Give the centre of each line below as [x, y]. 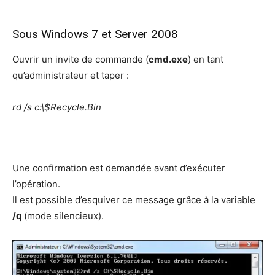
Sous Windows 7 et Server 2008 [95, 34]
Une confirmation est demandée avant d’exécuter [119, 168]
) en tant [206, 59]
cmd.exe [168, 59]
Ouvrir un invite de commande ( [80, 59]
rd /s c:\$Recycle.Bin [57, 107]
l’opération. [36, 184]
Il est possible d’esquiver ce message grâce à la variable [134, 199]
